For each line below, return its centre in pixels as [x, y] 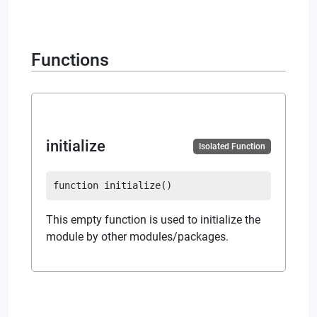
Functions [70, 59]
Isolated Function [232, 146]
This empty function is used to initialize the [153, 219]
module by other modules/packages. [137, 236]
